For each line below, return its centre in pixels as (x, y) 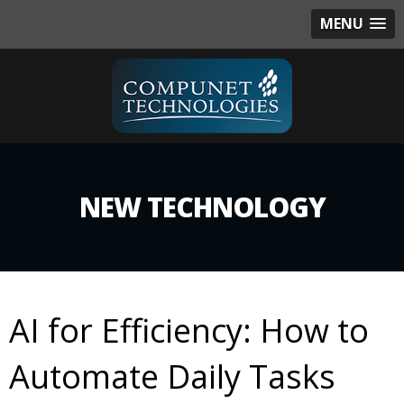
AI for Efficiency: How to (189, 331)
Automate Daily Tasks (172, 377)
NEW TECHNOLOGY (202, 207)
